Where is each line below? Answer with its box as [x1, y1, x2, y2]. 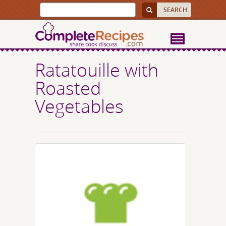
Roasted [35, 76, 101, 100]
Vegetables [35, 94, 124, 118]
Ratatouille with [35, 58, 158, 82]
